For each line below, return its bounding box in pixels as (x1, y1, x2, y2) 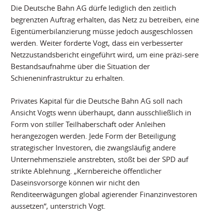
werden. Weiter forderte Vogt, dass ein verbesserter (11, 37, 183, 48)
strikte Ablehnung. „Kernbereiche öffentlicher (11, 165, 162, 176)
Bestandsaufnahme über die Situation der (11, 61, 150, 71)
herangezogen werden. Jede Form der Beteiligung (11, 130, 176, 141)
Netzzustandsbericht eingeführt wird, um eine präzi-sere (11, 49, 199, 59)
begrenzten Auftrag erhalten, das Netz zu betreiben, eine (11, 14, 200, 24)
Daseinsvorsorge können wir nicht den (11, 177, 140, 187)
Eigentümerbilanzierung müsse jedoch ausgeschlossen (11, 26, 193, 36)
